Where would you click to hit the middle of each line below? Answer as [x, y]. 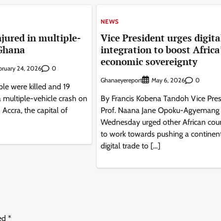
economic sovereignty [149, 62]
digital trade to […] [130, 146]
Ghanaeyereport [121, 80]
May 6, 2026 [168, 80]
